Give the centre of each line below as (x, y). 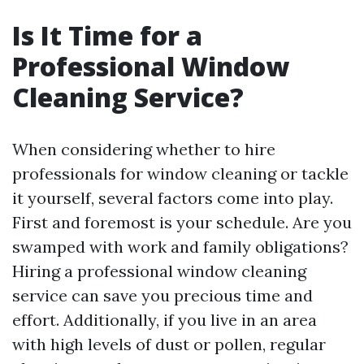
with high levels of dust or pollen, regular (169, 344)
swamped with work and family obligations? (180, 247)
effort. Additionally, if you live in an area (165, 320)
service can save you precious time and (162, 295)
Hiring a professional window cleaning (159, 271)
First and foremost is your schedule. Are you (182, 222)
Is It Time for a (107, 35)
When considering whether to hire (144, 149)
